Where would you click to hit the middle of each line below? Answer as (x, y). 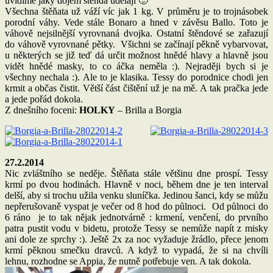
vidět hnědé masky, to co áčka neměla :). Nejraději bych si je (136, 66)
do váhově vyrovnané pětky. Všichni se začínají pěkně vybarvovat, (136, 44)
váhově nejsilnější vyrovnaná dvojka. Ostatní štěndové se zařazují (136, 33)
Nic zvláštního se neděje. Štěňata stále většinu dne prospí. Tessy (136, 173)
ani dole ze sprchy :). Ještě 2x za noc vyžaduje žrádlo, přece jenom (136, 239)
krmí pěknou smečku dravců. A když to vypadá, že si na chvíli (136, 250)
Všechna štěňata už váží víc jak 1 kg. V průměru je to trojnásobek (136, 11)
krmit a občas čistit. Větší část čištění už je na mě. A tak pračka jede (136, 88)
